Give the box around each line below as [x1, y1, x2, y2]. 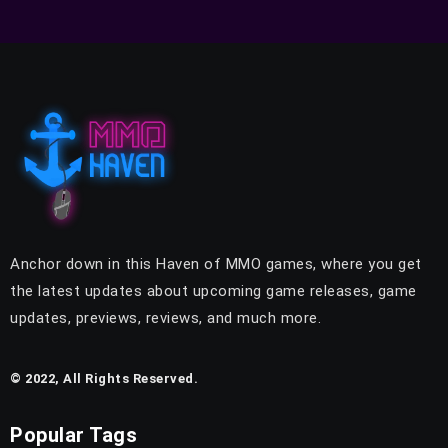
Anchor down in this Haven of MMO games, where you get [10, 255, 422, 274]
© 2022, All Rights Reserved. [10, 371, 198, 387]
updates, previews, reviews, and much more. [10, 309, 321, 328]
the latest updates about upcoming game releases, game [10, 282, 417, 301]
